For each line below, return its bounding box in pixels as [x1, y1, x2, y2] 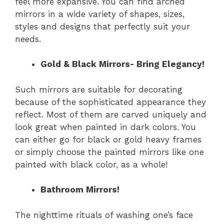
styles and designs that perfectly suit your [15, 21, 190, 31]
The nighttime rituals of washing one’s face [15, 209, 193, 220]
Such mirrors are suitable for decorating [15, 84, 182, 94]
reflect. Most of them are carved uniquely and [15, 109, 206, 119]
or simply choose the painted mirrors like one [15, 146, 204, 157]
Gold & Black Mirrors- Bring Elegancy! [40, 59, 207, 69]
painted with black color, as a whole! [15, 159, 167, 169]
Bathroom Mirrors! [40, 184, 119, 195]
